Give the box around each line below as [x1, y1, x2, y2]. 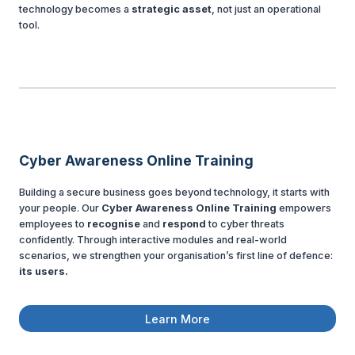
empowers [279, 201, 331, 214]
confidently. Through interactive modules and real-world [19, 233, 287, 246]
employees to [19, 217, 87, 230]
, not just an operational [212, 2, 321, 15]
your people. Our [19, 201, 101, 214]
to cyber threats [206, 217, 284, 230]
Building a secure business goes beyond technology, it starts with [19, 185, 330, 198]
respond [162, 217, 206, 230]
